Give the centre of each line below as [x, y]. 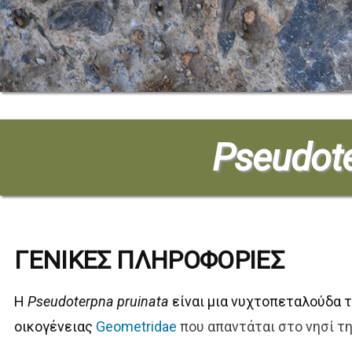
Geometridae [137, 327]
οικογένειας [54, 327]
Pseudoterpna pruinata [99, 302]
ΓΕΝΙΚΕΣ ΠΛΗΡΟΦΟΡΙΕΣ [149, 260]
